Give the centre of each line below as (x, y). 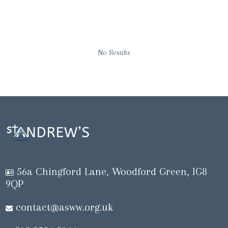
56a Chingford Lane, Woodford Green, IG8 (111, 172)
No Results (114, 52)
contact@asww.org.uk (65, 207)
